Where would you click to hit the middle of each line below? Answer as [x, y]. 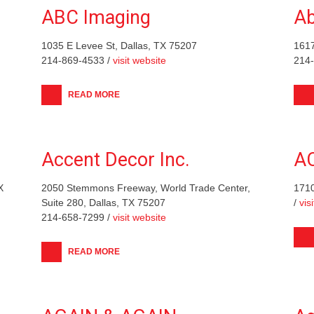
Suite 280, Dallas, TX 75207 [103, 202]
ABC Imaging [96, 17]
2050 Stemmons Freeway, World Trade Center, [146, 187]
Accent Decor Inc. [116, 159]
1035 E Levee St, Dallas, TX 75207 [119, 45]
